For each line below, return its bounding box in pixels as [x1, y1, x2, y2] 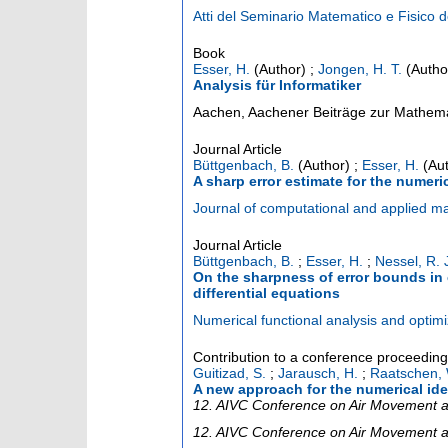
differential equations [193, 285, 340, 302]
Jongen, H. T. [318, 61, 402, 78]
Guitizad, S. [193, 365, 266, 382]
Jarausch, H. [278, 365, 358, 382]
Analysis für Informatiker [193, 77, 361, 94]
